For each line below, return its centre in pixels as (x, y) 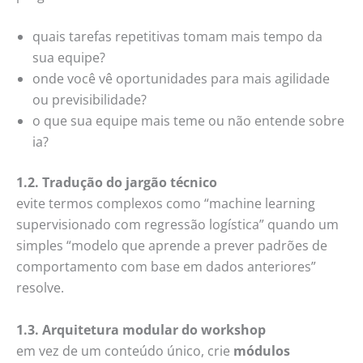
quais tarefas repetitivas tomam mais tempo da (177, 37)
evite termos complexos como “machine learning (166, 204)
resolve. (40, 288)
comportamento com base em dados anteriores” (166, 267)
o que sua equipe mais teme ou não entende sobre (188, 121)
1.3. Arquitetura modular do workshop (141, 329)
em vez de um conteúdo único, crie (125, 350)
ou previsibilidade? (90, 100)
